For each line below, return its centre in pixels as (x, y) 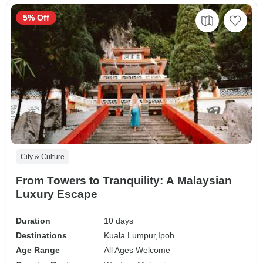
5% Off (36, 18)
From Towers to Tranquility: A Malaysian (124, 181)
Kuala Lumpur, (131, 236)
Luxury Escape (57, 194)
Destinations (41, 236)
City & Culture (43, 157)
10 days (119, 221)
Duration (33, 221)
